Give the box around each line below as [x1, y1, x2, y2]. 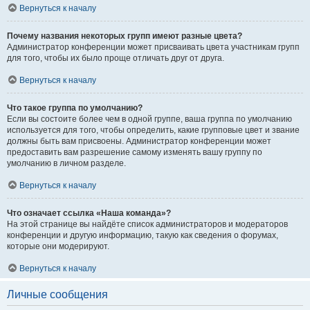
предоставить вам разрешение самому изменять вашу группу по [7, 147, 262, 157]
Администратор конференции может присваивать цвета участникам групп [7, 42, 300, 52]
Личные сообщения [7, 289, 108, 300]
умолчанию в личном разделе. [7, 158, 126, 168]
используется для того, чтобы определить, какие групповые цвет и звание [7, 125, 300, 135]
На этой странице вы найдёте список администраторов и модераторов [7, 219, 288, 229]
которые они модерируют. [7, 241, 109, 251]
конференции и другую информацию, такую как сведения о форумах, [7, 230, 278, 240]
